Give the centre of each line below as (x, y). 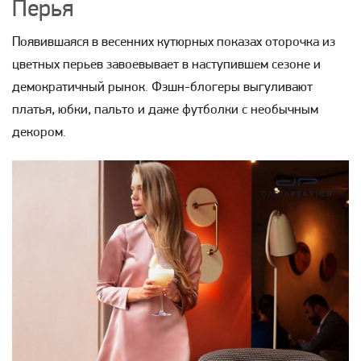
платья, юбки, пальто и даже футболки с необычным (165, 110)
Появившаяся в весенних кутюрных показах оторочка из (174, 42)
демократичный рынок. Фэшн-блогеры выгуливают (162, 87)
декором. (39, 133)
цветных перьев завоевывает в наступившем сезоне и (166, 65)
